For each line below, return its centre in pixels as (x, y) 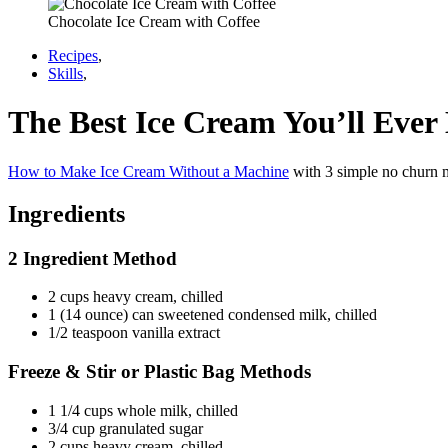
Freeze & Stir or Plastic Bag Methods (159, 372)
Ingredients (66, 213)
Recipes (73, 55)
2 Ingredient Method (92, 258)
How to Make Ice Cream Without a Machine (148, 171)
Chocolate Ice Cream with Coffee (154, 21)
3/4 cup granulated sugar (125, 428)
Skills (65, 73)
